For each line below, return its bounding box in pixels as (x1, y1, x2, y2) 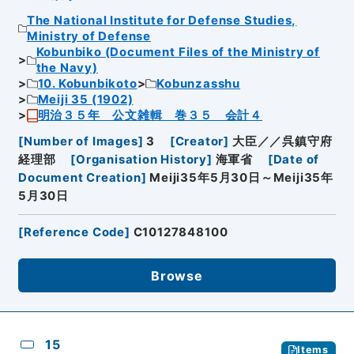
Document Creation (17, 170, 141, 185)
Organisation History (75, 152, 208, 167)
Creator (175, 134, 224, 149)
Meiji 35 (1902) (37, 92, 134, 107)
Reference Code (23, 224, 126, 239)
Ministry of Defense (26, 29, 151, 44)
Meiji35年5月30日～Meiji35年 (149, 170, 333, 185)
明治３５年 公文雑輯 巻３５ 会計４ (37, 108, 263, 123)
